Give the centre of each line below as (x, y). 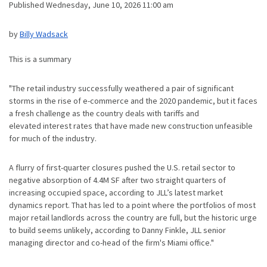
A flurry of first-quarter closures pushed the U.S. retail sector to (122, 167)
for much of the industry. (54, 138)
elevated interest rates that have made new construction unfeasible (131, 125)
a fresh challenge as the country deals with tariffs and (104, 113)
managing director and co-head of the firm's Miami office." (111, 242)
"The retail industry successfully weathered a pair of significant (121, 88)
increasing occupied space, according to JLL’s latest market (116, 192)
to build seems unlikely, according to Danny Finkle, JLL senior (117, 230)
